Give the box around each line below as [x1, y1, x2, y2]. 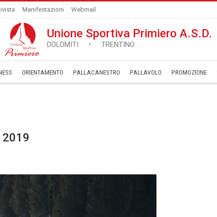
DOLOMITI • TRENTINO [47, 41, 135, 49]
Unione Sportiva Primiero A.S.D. [47, 27, 212, 40]
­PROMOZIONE [171, 69, 207, 76]
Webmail [71, 6, 96, 13]
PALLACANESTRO [73, 69, 120, 76]
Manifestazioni [22, 6, 64, 13]
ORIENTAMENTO [22, 69, 63, 76]
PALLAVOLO [130, 69, 162, 76]
